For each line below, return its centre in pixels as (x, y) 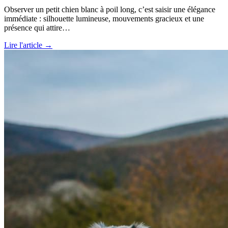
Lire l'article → (28, 45)
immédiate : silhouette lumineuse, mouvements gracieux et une (104, 19)
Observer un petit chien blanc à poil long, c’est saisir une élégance (110, 10)
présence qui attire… (37, 28)
